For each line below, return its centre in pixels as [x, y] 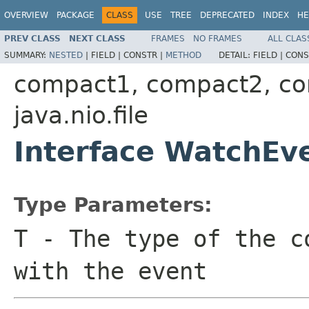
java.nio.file [81, 115]
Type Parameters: [113, 205]
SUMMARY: [27, 55]
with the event [110, 271]
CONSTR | [144, 55]
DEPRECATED [227, 15]
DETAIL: [236, 55]
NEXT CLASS [97, 38]
